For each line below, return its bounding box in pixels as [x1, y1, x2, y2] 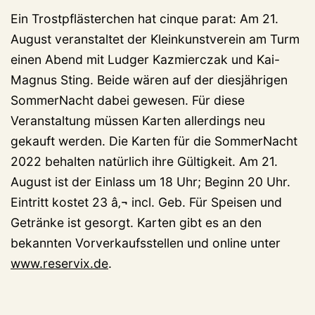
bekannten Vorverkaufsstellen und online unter [11, 235, 281, 250]
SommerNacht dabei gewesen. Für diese [11, 92, 245, 108]
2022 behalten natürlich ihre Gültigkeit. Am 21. [11, 153, 278, 169]
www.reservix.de [11, 255, 108, 271]
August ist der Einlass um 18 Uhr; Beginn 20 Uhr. [11, 174, 290, 189]
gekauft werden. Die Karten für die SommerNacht [11, 133, 297, 148]
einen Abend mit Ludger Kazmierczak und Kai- [11, 51, 280, 67]
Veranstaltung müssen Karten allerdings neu [11, 112, 265, 128]
